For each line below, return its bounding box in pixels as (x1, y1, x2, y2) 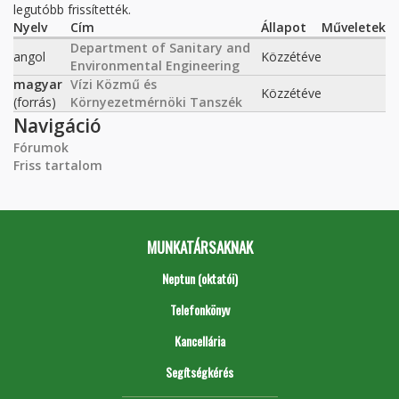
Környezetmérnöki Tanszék (70, 94, 242, 110)
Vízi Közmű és (70, 76, 157, 93)
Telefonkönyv (169, 300, 230, 319)
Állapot (261, 19, 306, 36)
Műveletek (322, 19, 386, 36)
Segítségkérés (166, 362, 233, 381)
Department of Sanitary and (70, 39, 250, 56)
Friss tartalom (13, 157, 102, 174)
